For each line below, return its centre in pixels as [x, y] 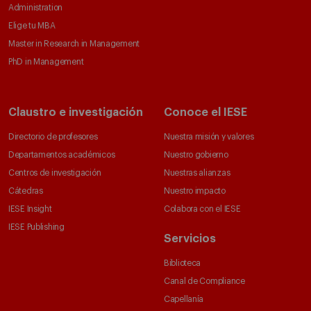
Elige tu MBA [32, 26]
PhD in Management [46, 62]
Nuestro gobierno [196, 155]
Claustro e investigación [76, 113]
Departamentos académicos [62, 155]
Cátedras [26, 191]
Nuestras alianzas [197, 173]
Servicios [190, 239]
